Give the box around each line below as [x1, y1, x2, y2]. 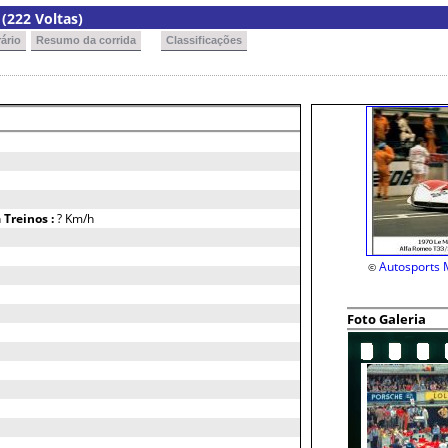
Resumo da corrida [36, 34, 136, 46]
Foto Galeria [347, 310, 426, 328]
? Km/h [57, 210, 94, 227]
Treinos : [4, 210, 57, 227]
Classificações [166, 34, 242, 46]
